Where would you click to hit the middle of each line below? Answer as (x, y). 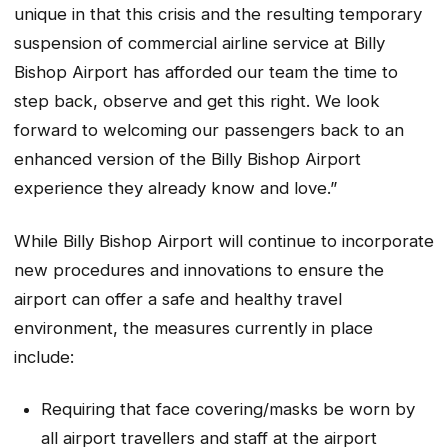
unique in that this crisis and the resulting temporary (218, 14)
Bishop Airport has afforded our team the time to (206, 72)
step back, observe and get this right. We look (197, 101)
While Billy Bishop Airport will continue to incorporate (224, 240)
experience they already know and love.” (175, 188)
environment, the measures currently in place (193, 327)
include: (44, 356)
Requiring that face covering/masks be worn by (227, 409)
